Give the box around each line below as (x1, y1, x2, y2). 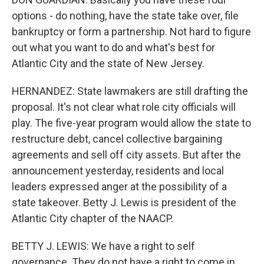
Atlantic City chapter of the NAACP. (12, 212, 173, 225)
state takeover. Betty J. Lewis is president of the (12, 196, 236, 209)
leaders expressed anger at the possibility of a (12, 180, 227, 193)
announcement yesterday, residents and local (12, 164, 224, 177)
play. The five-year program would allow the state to (12, 117, 251, 129)
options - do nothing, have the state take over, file (12, 9, 239, 22)
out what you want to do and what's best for (12, 41, 215, 54)
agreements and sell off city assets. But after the (12, 148, 241, 161)
